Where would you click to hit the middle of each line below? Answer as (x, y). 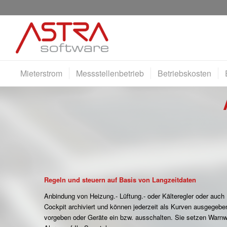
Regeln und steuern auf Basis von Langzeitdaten (120, 180)
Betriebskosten (184, 73)
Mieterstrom (41, 73)
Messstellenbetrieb (110, 73)
